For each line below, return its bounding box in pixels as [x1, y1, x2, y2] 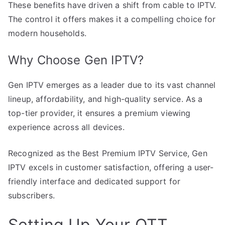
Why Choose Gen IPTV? [8, 52, 144, 67]
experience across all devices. [8, 122, 125, 132]
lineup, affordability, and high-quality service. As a [8, 93, 203, 104]
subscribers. [8, 190, 55, 200]
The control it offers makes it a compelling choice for [8, 14, 216, 24]
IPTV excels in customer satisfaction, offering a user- [8, 162, 214, 172]
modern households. [8, 28, 86, 38]
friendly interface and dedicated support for [8, 176, 181, 186]
